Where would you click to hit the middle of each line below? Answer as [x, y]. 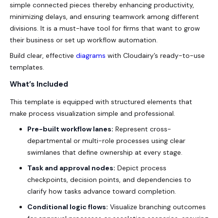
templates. [27, 67]
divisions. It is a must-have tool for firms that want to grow [105, 28]
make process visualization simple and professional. [92, 113]
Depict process [141, 168]
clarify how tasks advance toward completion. [102, 191]
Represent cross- [142, 129]
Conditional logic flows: [68, 207]
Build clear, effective [43, 55]
